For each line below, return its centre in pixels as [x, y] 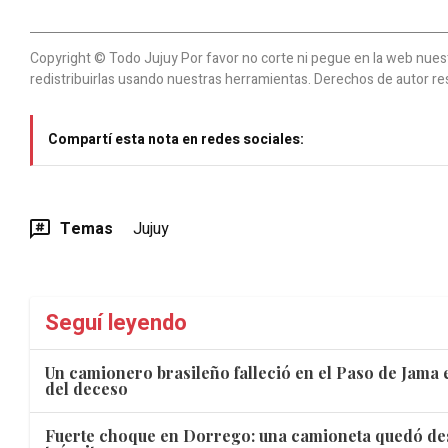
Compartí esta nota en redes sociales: [176, 139]
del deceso [86, 388]
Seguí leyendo [116, 322]
